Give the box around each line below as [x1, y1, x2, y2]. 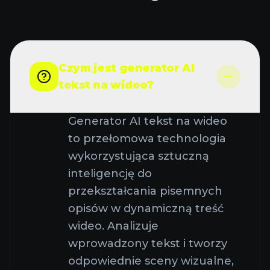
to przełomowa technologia [68, 132, 226, 146]
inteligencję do [68, 167, 152, 181]
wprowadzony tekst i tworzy [68, 237, 227, 251]
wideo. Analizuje [68, 219, 159, 233]
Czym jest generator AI [58, 61, 195, 75]
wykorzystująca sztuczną [68, 149, 209, 163]
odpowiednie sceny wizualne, [68, 254, 234, 268]
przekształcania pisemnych [68, 184, 222, 198]
